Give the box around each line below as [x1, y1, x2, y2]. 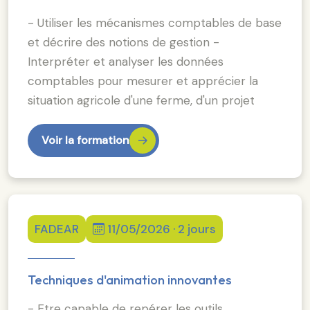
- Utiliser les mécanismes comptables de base [28, 15, 282, 30]
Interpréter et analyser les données [28, 53, 224, 69]
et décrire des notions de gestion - [28, 34, 219, 50]
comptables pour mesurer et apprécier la [28, 73, 258, 89]
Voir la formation [42, 132, 129, 147]
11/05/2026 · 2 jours [107, 221, 216, 237]
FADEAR [35, 221, 79, 237]
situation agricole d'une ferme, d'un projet [28, 92, 255, 108]
